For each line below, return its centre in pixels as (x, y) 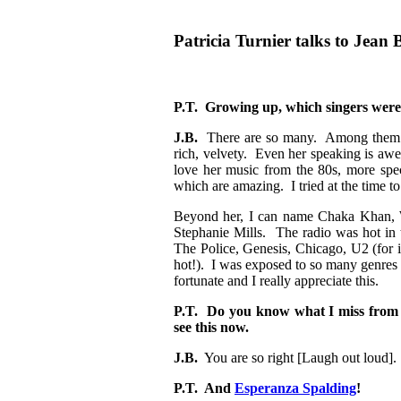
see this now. (211, 328)
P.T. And (204, 388)
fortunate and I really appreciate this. (276, 281)
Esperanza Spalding (295, 388)
